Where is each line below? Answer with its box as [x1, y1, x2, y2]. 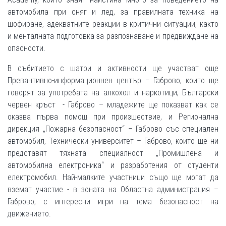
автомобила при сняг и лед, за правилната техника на [8, 7, 218, 17]
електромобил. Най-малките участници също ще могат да [8, 172, 218, 182]
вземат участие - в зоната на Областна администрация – [8, 184, 218, 194]
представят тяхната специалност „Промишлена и [8, 148, 218, 158]
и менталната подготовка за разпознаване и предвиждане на [8, 31, 218, 41]
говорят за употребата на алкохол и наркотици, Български [8, 87, 218, 97]
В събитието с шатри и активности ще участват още [8, 63, 218, 73]
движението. [8, 208, 51, 218]
